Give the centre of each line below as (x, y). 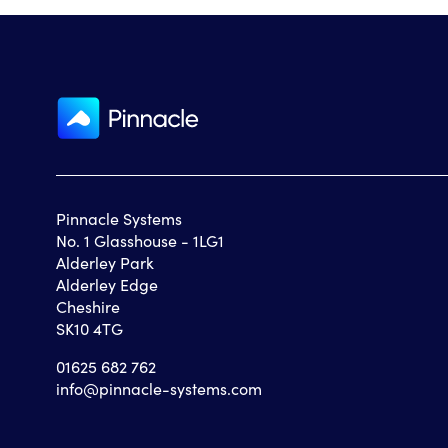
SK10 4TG (89, 328)
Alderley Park (105, 262)
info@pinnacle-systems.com (159, 388)
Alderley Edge (107, 284)
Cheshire (88, 306)
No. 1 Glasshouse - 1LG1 (140, 240)
